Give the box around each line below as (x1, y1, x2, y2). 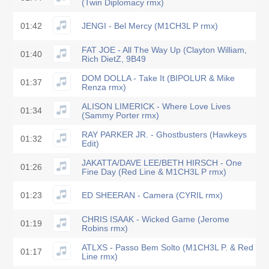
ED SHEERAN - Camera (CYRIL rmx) (82, 191, 223, 200)
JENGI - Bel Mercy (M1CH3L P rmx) (82, 22, 218, 31)
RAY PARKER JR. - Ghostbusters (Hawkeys (82, 130, 247, 139)
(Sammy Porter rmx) (82, 110, 159, 120)
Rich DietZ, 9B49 (82, 54, 146, 64)
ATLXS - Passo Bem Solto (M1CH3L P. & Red (82, 243, 253, 252)
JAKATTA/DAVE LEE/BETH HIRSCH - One (82, 158, 242, 168)
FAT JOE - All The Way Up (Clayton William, (82, 45, 247, 55)
